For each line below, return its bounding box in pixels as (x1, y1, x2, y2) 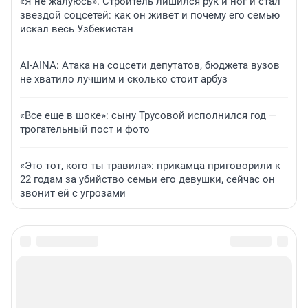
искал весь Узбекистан (20, 23, 133, 36)
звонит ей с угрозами (20, 187, 126, 200)
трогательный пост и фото (20, 123, 150, 136)
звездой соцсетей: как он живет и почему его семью (20, 9, 280, 22)
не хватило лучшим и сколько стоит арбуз (20, 73, 228, 86)
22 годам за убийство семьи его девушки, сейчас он (20, 173, 275, 186)
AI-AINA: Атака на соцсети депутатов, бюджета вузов (20, 59, 280, 72)
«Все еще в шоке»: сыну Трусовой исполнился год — (20, 109, 277, 122)
